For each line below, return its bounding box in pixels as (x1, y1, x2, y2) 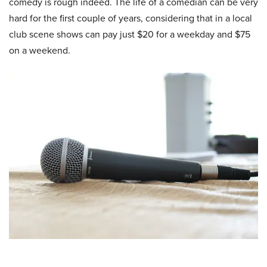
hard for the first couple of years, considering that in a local (9, 11, 252, 25)
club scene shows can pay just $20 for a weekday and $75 (9, 27, 250, 41)
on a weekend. (9, 44, 70, 57)
